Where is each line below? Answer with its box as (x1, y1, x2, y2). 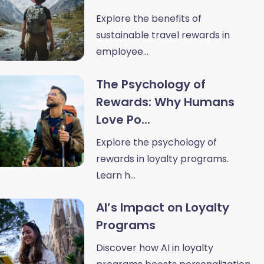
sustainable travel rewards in (96, 28, 230, 42)
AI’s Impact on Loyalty (96, 199, 229, 216)
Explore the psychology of (96, 136, 217, 150)
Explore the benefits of (96, 12, 202, 26)
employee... (96, 45, 148, 59)
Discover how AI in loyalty (96, 241, 213, 255)
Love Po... (96, 111, 150, 128)
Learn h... (96, 169, 136, 183)
